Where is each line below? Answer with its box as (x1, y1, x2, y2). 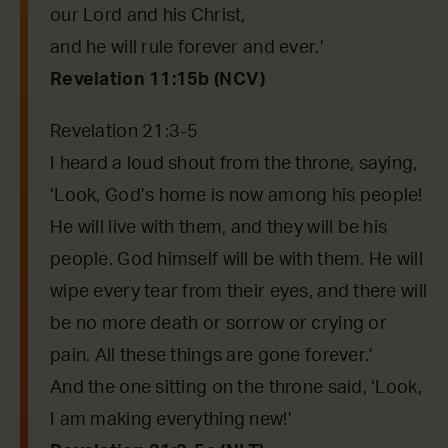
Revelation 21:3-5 (50, 122, 199, 141)
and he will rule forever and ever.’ (50, 38, 324, 57)
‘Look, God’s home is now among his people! (50, 186, 423, 205)
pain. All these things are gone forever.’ (50, 346, 374, 365)
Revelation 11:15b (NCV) (50, 70, 266, 89)
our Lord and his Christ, (50, 6, 246, 25)
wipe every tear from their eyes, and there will (50, 282, 428, 301)
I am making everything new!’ (50, 410, 292, 429)
